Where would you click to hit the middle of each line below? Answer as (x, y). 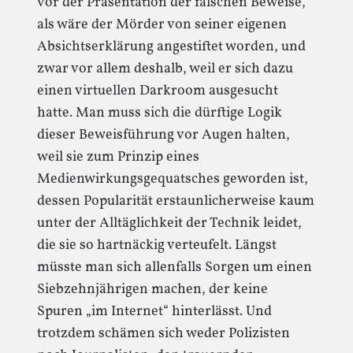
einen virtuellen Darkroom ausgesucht (158, 91)
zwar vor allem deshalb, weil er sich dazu (165, 69)
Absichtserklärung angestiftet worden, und (171, 47)
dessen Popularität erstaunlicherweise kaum (176, 201)
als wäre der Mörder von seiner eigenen (162, 25)
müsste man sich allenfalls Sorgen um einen (175, 268)
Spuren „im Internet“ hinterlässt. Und (154, 312)
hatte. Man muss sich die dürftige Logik (160, 113)
